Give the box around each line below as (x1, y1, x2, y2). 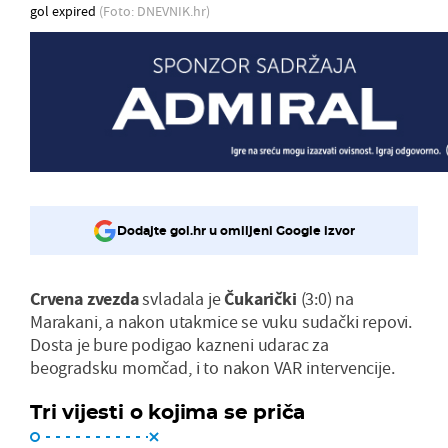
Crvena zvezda (30, 286, 139, 310)
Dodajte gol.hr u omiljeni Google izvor (117, 223, 355, 239)
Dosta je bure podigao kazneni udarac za (30, 332, 329, 356)
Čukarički (224, 286, 297, 310)
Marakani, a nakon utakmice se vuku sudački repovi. (30, 309, 413, 333)
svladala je (138, 286, 225, 310)
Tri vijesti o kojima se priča (30, 399, 306, 424)
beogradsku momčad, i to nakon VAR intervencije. (30, 355, 395, 379)
